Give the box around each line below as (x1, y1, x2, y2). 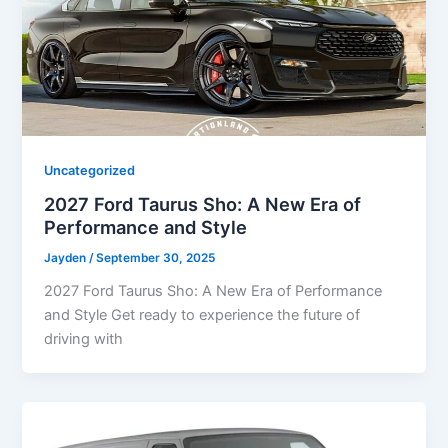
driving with (44, 330, 124, 349)
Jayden (44, 251, 90, 266)
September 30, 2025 (96, 251, 216, 266)
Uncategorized (44, 162, 136, 178)
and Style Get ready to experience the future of (44, 306, 361, 325)
